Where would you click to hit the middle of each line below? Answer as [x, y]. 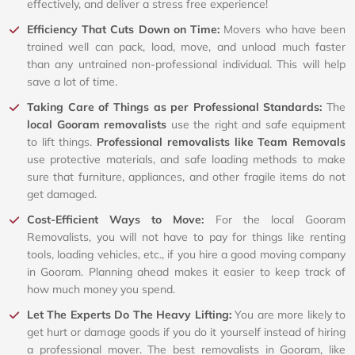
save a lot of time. [72, 82]
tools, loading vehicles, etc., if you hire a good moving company [186, 255]
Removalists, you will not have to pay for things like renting [186, 237]
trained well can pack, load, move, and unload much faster [186, 47]
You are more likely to [290, 315]
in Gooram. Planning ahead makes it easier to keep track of [186, 272]
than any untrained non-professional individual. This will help [186, 65]
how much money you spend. [101, 290]
